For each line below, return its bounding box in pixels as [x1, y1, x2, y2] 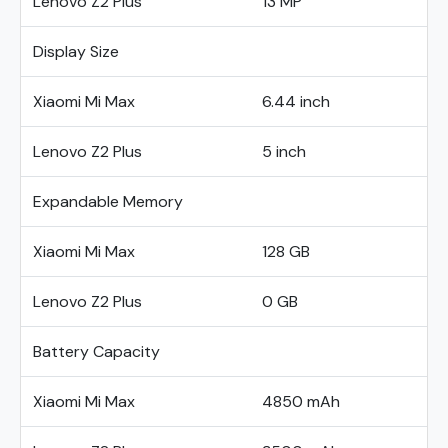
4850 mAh [262, 391, 340, 412]
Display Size [33, 41, 119, 62]
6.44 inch [262, 91, 330, 112]
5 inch [262, 141, 306, 162]
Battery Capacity [33, 341, 160, 362]
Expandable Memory [33, 191, 183, 212]
